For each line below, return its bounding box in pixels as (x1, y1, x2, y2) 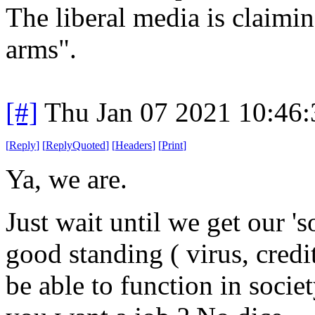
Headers (115, 139, 152, 151)
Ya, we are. (6, 163, 134, 194)
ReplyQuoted (46, 139, 105, 151)
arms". (6, 33, 77, 64)
